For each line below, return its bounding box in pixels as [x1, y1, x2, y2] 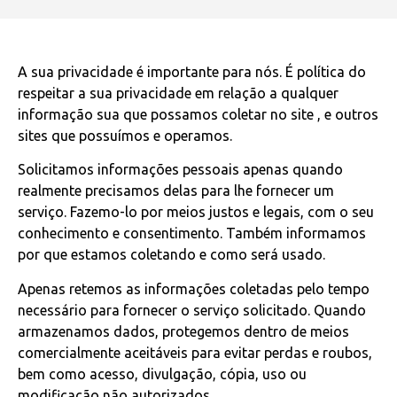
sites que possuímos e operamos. [18, 128, 232, 144]
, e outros [317, 106, 378, 122]
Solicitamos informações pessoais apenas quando [18, 161, 343, 178]
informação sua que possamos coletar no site [18, 106, 317, 122]
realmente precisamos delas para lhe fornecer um [18, 183, 334, 199]
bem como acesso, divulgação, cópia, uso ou [18, 365, 307, 382]
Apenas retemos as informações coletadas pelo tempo [18, 280, 370, 297]
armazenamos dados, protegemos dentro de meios [18, 323, 349, 339]
